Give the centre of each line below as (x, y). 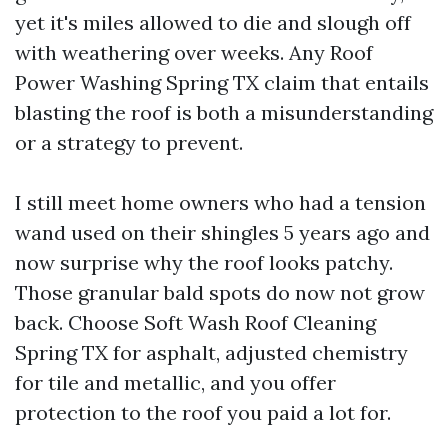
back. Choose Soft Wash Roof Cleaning (195, 322)
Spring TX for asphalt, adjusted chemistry (211, 352)
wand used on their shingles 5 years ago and (222, 232)
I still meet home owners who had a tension (220, 202)
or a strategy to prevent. (129, 142)
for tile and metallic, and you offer (175, 382)
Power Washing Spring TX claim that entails (222, 82)
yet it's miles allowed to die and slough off (213, 22)
